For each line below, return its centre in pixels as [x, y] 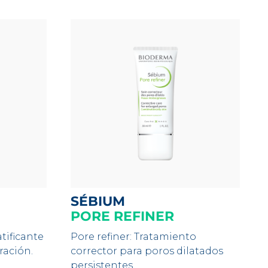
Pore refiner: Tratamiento [134, 237]
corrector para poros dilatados [147, 251]
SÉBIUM [102, 201]
